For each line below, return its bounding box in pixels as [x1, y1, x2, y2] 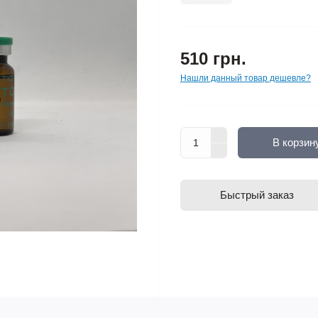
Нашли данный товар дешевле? [180, 73, 311, 83]
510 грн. [180, 49, 246, 68]
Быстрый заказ [220, 189, 294, 201]
